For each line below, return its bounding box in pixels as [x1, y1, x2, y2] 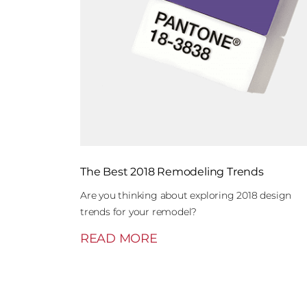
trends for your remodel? [80, 206, 197, 218]
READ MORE [80, 231, 158, 246]
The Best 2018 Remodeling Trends [80, 165, 264, 178]
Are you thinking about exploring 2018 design [80, 189, 292, 201]
